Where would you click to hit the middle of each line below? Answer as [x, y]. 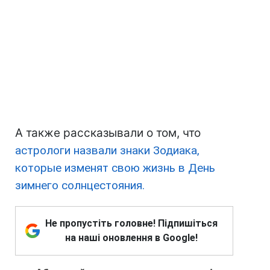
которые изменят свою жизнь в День [115, 168]
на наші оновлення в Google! [131, 238]
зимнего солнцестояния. [80, 186]
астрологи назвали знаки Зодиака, [107, 151]
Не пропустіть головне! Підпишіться [131, 224]
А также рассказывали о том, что [108, 133]
